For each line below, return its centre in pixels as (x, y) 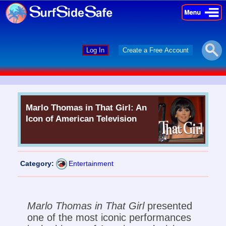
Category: (37, 163)
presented (168, 206)
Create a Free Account (156, 50)
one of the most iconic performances (109, 217)
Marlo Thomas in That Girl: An (87, 107)
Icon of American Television (81, 119)
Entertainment (91, 163)
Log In (95, 50)
